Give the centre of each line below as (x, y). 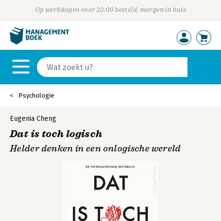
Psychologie (36, 95)
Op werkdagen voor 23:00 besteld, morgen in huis (110, 10)
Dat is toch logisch (56, 134)
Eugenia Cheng (33, 119)
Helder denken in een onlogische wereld (95, 148)
